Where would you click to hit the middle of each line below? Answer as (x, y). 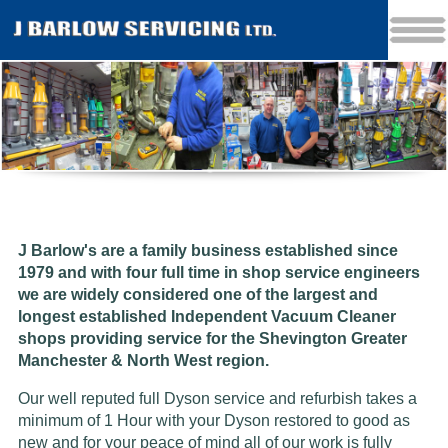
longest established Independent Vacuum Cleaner (206, 317)
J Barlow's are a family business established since (207, 251)
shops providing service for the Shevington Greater (212, 339)
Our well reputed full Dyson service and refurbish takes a (217, 399)
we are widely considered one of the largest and (197, 295)
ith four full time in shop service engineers (261, 273)
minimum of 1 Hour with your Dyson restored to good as (213, 421)
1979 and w (60, 273)
